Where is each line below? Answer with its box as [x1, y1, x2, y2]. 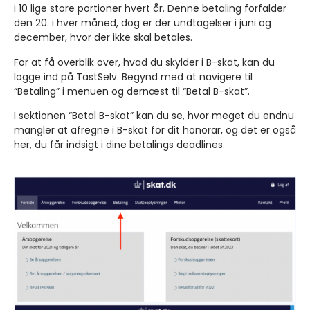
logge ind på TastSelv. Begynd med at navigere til [14, 69, 253, 84]
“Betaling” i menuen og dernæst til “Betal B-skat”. [14, 84, 250, 98]
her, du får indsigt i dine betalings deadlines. [14, 138, 225, 152]
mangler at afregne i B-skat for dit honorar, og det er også [14, 123, 296, 138]
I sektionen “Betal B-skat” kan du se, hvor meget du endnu [14, 109, 294, 123]
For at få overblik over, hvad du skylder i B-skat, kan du [14, 55, 275, 69]
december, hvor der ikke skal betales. [14, 30, 192, 45]
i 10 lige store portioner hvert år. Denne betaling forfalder [14, 1, 286, 16]
